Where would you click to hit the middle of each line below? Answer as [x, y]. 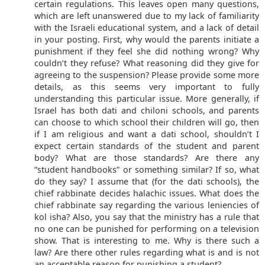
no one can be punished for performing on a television [147, 229]
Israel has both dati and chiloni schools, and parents [147, 111]
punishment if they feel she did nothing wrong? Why [147, 51]
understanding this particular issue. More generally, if [147, 99]
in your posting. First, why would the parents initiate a [147, 40]
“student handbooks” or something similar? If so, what [147, 170]
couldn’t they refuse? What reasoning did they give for [147, 63]
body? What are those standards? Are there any [147, 158]
